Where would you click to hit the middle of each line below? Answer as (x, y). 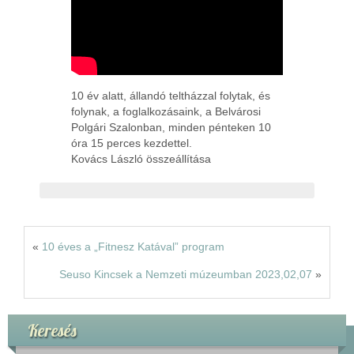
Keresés (52, 331)
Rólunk (57, 16)
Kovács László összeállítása (141, 159)
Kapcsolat (65, 60)
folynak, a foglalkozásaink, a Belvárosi (166, 112)
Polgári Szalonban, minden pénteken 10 (171, 128)
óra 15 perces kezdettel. (132, 143)
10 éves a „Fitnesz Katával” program (133, 247)
